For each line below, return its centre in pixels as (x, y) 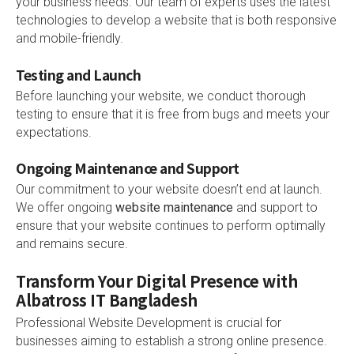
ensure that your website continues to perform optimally (171, 226)
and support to (275, 208)
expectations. (54, 132)
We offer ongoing (66, 208)
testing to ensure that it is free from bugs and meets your (173, 114)
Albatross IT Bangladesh (107, 300)
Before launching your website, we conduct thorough (161, 96)
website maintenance (174, 208)
